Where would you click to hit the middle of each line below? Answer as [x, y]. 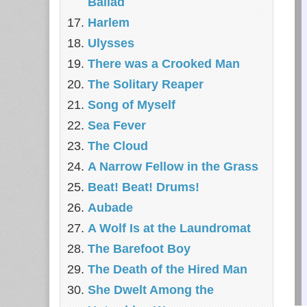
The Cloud [118, 146]
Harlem [109, 23]
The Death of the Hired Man [168, 269]
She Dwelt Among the [151, 290]
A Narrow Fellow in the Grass [173, 167]
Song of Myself [132, 105]
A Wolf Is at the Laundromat [169, 228]
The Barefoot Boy [139, 249]
